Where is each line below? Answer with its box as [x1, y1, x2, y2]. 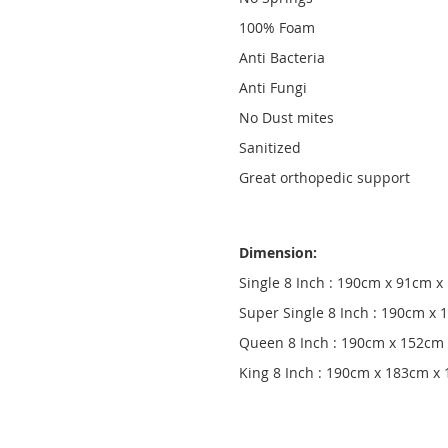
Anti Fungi [239, 78, 307, 97]
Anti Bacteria [239, 48, 325, 67]
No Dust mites [239, 108, 334, 127]
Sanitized [239, 138, 301, 157]
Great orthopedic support [239, 168, 410, 187]
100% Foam [239, 18, 315, 37]
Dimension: [239, 243, 317, 262]
